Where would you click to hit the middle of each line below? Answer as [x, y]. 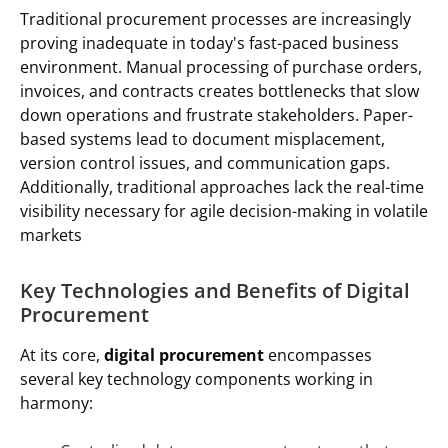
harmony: [56, 403]
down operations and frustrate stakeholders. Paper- [216, 115]
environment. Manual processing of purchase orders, [221, 67]
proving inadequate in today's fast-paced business [209, 43]
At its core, [62, 355]
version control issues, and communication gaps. [205, 163]
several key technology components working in [196, 379]
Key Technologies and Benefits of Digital [215, 291]
